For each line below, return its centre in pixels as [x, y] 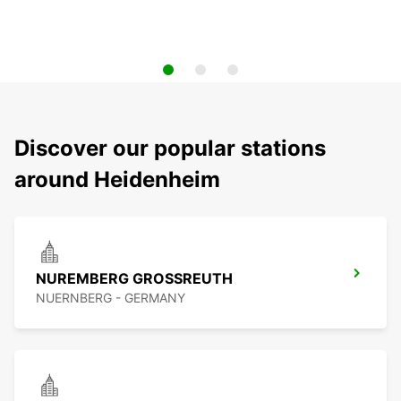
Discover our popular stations [170, 149]
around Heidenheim [117, 180]
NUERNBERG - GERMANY [111, 298]
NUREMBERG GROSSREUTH [134, 279]
